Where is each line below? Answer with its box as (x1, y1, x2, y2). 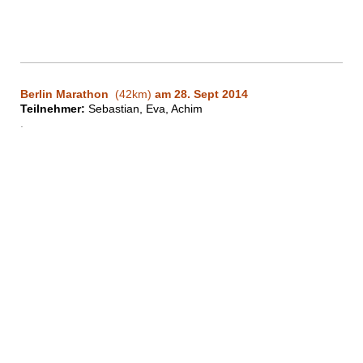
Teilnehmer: (20, 102, 85, 116)
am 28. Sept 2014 (155, 88, 248, 101)
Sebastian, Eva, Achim (85, 102, 203, 116)
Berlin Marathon (20, 88, 112, 101)
